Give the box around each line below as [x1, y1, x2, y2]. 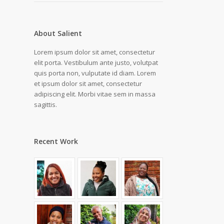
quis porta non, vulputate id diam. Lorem [33, 68, 156, 77]
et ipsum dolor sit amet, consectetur [33, 79, 142, 88]
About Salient [33, 28, 82, 38]
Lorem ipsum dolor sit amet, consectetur [33, 47, 155, 56]
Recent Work [33, 136, 78, 146]
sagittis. [33, 100, 57, 109]
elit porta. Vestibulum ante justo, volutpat [33, 58, 158, 67]
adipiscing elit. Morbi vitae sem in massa [33, 89, 155, 98]
